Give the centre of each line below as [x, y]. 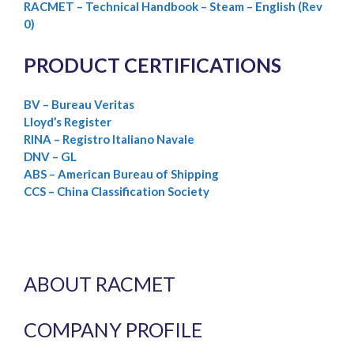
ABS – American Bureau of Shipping [121, 174]
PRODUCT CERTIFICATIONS [153, 64]
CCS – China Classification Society [117, 192]
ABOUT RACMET [100, 284]
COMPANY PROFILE [113, 329]
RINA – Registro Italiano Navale [109, 139]
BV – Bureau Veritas [79, 105]
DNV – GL [50, 157]
